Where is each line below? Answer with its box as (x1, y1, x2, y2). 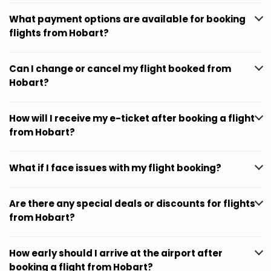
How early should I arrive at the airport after (9, 247, 223, 260)
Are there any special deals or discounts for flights (9, 197, 255, 210)
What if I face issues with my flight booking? (9, 162, 221, 174)
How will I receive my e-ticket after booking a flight (9, 112, 255, 125)
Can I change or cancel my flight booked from (9, 62, 231, 75)
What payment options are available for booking (9, 13, 246, 25)
